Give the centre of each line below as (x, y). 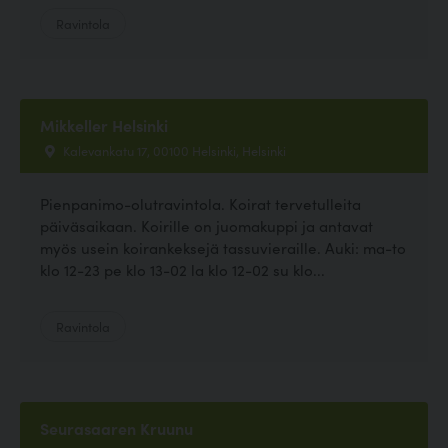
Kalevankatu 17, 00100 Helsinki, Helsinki (173, 150)
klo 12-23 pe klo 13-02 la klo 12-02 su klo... (182, 270)
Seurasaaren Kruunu (116, 428)
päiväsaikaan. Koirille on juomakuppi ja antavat (206, 226)
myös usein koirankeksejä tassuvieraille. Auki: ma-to (223, 248)
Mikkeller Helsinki (104, 125)
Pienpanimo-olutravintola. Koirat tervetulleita (200, 204)
